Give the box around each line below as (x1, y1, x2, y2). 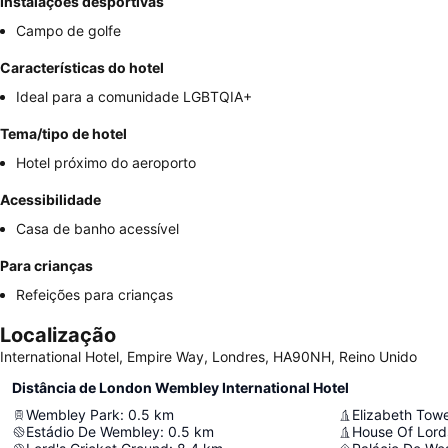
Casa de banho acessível (16, 220, 179, 238)
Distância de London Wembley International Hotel (12, 379, 349, 397)
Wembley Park (26, 406, 120, 424)
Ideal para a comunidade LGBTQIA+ (16, 88, 252, 106)
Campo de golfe (16, 22, 121, 40)
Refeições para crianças (16, 286, 173, 304)
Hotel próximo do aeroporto (16, 154, 196, 172)
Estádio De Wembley (26, 423, 160, 441)
